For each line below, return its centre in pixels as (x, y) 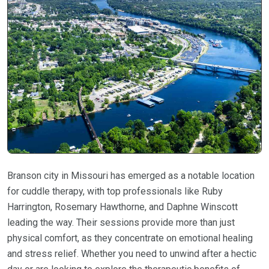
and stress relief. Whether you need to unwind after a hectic (132, 254)
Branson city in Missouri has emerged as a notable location (131, 176)
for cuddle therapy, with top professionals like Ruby (115, 192)
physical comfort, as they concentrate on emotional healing (130, 238)
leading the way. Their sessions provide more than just (121, 223)
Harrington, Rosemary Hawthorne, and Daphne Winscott (122, 207)
